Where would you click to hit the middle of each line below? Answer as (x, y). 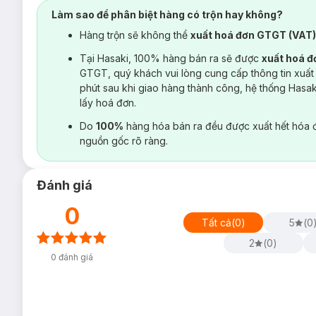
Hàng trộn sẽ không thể (135, 35)
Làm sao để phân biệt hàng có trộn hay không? (167, 14)
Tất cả (216, 222)
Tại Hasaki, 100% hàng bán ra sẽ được (171, 58)
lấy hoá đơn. (108, 103)
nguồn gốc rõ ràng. (124, 141)
